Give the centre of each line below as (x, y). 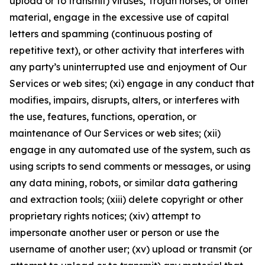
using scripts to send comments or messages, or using (130, 166)
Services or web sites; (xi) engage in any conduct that (132, 83)
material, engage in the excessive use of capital (119, 17)
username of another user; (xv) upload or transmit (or (131, 249)
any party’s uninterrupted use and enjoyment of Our (128, 67)
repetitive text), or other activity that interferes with (127, 50)
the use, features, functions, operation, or (103, 117)
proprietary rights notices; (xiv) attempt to (105, 216)
